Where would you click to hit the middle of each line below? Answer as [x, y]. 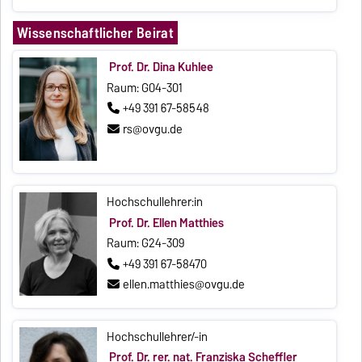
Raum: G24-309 [146, 244]
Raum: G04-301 [145, 88]
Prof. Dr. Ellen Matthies [166, 223]
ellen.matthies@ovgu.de [184, 285]
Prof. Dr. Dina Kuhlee [161, 67]
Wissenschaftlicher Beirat [95, 33]
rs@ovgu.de [153, 129]
